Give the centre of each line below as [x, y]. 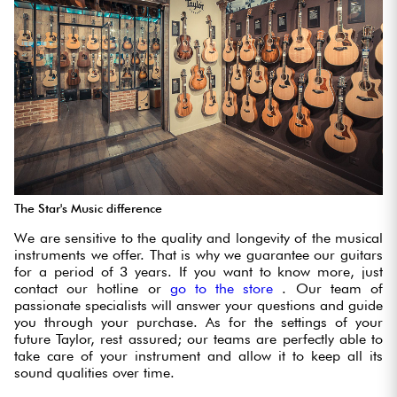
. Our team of [333, 289]
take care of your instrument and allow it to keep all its [198, 356]
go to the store [226, 289]
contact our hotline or [92, 289]
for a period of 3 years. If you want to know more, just [198, 272]
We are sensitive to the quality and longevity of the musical [198, 238]
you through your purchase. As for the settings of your [198, 323]
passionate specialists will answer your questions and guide [198, 306]
